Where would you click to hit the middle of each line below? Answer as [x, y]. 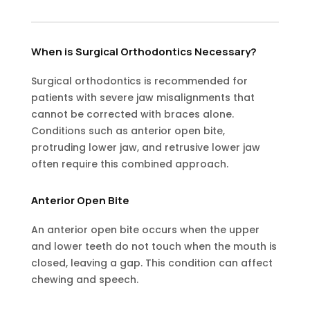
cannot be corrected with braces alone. [132, 115]
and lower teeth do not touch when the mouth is [154, 247]
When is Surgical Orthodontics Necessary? [144, 52]
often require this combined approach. [129, 164]
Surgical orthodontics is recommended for [139, 81]
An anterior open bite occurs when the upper [145, 230]
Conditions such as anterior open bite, [128, 131]
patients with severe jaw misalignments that [143, 98]
